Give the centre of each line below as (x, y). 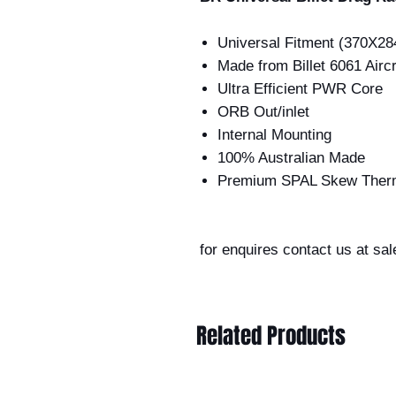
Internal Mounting (277, 134)
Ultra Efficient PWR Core (300, 88)
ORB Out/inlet (263, 111)
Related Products (271, 335)
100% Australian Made (291, 157)
